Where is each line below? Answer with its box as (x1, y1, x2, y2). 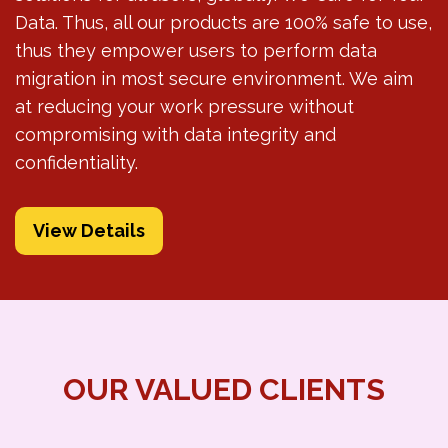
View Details (33, 219, 145, 241)
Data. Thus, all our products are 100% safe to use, (15, 11, 432, 33)
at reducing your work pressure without (15, 95, 354, 117)
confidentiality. (15, 151, 138, 173)
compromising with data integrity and (15, 123, 336, 145)
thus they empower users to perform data (15, 39, 377, 61)
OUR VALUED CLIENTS (63, 371, 385, 407)
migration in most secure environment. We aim (15, 67, 413, 89)
